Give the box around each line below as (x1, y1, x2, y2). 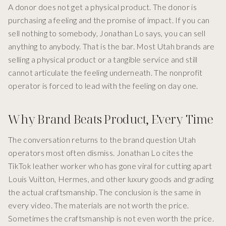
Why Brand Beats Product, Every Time (8, 110, 213, 128)
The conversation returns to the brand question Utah (8, 135, 196, 145)
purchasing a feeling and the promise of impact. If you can (8, 15, 210, 25)
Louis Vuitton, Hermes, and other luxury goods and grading (8, 174, 214, 184)
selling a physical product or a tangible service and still (8, 54, 198, 65)
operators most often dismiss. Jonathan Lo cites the (8, 148, 194, 158)
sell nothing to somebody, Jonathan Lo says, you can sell (8, 28, 205, 38)
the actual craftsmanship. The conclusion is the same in (8, 187, 201, 197)
